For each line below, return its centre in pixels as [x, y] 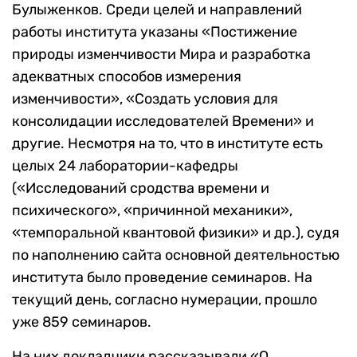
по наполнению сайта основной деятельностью [176, 255]
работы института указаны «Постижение [155, 32]
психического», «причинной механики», [152, 211]
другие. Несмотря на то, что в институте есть [167, 144]
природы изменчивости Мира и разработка [161, 55]
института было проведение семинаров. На [162, 278]
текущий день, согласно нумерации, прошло [165, 300]
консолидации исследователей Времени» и [163, 122]
